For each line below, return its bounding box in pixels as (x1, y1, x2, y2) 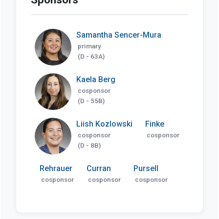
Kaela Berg (76, 74, 115, 84)
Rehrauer (39, 163, 72, 173)
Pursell (133, 163, 158, 173)
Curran (86, 163, 111, 173)
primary (77, 42, 101, 50)
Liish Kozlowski (76, 119, 132, 129)
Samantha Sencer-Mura (76, 30, 161, 40)
